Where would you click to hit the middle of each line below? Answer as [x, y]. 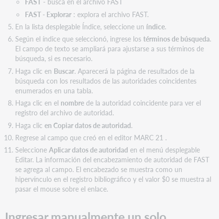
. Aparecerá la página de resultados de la [134, 71]
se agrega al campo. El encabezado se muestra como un [99, 169]
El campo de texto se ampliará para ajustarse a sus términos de [109, 49]
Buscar [64, 71]
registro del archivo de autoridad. [64, 113]
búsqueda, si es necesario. [54, 58]
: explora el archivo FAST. [110, 14]
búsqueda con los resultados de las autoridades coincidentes [106, 80]
